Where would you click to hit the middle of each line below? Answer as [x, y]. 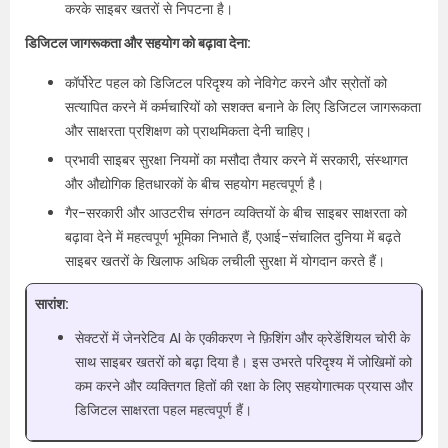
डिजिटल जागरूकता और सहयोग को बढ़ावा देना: [138, 43]
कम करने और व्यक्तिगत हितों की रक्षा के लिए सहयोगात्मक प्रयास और [244, 386]
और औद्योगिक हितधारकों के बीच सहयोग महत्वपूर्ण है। [194, 184]
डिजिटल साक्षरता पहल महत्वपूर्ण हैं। [163, 410]
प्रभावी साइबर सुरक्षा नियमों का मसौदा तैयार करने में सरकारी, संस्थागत [236, 160]
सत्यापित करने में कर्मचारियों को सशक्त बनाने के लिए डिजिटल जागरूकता [243, 107]
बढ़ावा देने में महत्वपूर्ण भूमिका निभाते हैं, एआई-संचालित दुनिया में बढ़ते [233, 237]
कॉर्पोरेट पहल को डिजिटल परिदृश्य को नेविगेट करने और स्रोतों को [226, 83]
